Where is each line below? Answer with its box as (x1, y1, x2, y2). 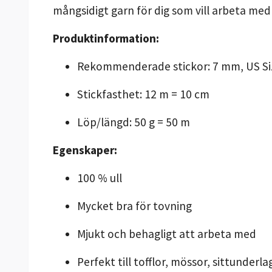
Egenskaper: (53, 142, 117, 157)
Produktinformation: (53, 30, 159, 46)
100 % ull (77, 170, 122, 185)
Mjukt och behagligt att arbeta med (77, 226, 256, 241)
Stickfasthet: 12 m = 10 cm (77, 86, 209, 101)
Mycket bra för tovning (77, 198, 192, 213)
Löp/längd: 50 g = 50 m (77, 114, 190, 129)
